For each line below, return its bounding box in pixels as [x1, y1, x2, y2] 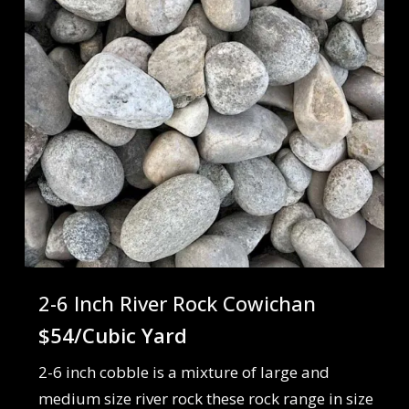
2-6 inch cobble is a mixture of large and [37, 361, 330, 383]
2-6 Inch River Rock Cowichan [37, 288, 316, 317]
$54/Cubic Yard [37, 320, 187, 349]
